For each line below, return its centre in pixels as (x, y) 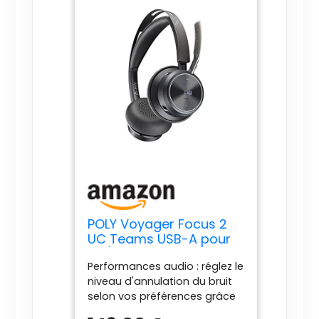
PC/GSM (114, 254)
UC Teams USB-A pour (159, 239)
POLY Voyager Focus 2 (158, 224)
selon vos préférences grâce (162, 296)
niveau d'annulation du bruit (160, 281)
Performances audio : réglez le (166, 266)
